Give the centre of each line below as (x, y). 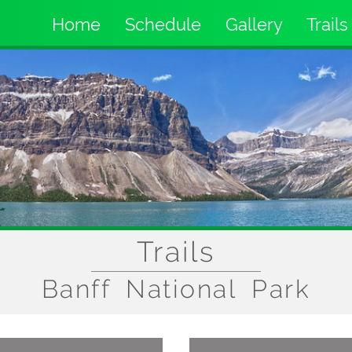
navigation (81, 54)
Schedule (163, 24)
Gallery (254, 24)
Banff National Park (176, 289)
